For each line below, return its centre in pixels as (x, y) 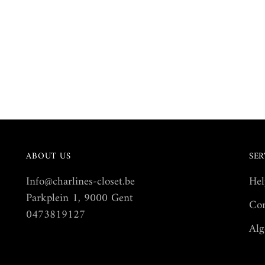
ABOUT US (49, 156)
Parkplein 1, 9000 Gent (80, 198)
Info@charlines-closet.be (81, 182)
